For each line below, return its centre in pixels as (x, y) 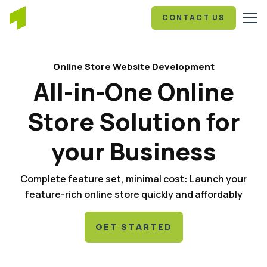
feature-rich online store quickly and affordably (133, 194)
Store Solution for (133, 121)
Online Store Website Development (133, 66)
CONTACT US (194, 18)
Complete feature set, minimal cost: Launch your (133, 179)
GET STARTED (133, 227)
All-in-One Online (133, 91)
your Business (133, 151)
